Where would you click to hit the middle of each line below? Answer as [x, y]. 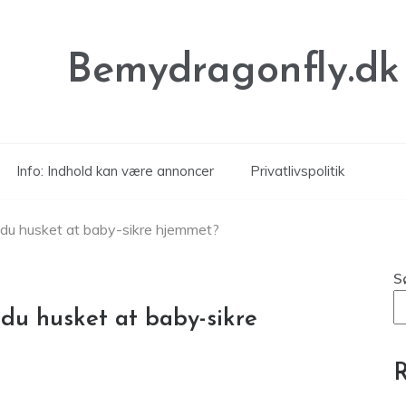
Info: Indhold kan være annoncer [115, 171]
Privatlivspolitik [297, 171]
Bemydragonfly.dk [233, 71]
